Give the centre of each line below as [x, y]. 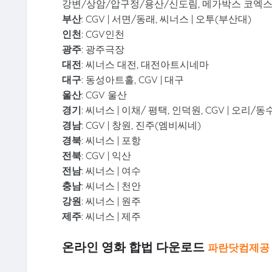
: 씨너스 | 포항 [111, 140]
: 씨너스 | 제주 [111, 216]
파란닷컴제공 [238, 247]
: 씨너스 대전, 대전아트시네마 [145, 64]
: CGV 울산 [104, 94]
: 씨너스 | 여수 [111, 170]
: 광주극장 [103, 49]
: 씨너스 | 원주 [111, 201]
